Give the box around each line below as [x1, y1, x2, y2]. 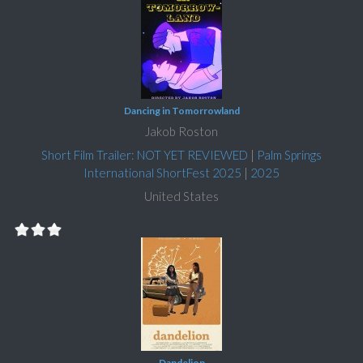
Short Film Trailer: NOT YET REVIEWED [41, 147, 248, 162]
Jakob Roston [145, 123, 218, 139]
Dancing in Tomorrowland [123, 104, 240, 117]
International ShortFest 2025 [83, 164, 241, 180]
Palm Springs [257, 147, 322, 162]
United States [144, 188, 219, 203]
